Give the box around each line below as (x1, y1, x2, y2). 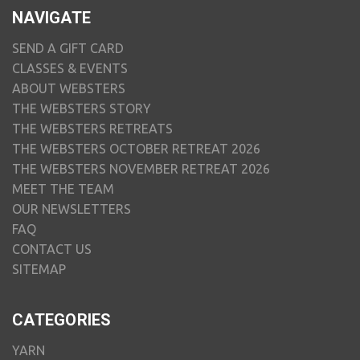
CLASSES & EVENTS (12, 61, 128, 76)
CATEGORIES (12, 310, 112, 330)
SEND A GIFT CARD (12, 41, 124, 56)
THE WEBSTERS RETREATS (12, 121, 173, 137)
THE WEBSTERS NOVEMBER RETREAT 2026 (12, 162, 270, 177)
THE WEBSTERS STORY (12, 101, 151, 117)
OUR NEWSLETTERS (12, 202, 131, 217)
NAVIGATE (12, 8, 91, 28)
